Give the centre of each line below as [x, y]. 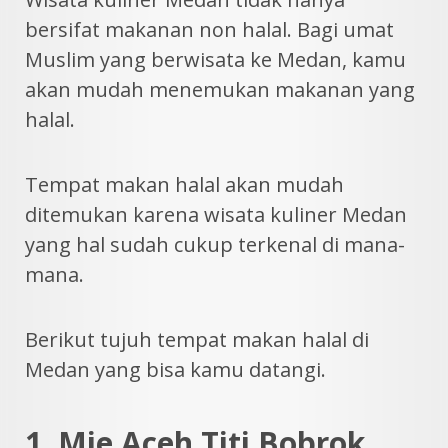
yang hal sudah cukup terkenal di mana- [215, 245]
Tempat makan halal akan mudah [184, 185]
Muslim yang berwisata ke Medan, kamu [215, 60]
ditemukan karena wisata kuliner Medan [216, 215]
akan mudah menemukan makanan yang [220, 90]
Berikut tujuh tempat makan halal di [197, 340]
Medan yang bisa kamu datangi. [175, 370]
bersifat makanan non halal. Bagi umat [209, 30]
